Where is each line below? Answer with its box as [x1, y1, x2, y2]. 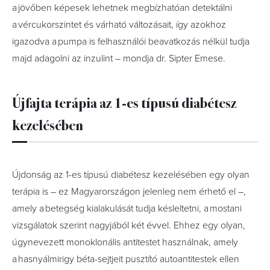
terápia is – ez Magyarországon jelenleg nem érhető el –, [12, 186, 246, 198]
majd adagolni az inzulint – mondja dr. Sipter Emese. [12, 52, 225, 64]
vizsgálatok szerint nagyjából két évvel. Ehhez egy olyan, [12, 219, 245, 231]
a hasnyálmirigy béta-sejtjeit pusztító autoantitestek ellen [12, 253, 239, 265]
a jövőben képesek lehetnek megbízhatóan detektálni [12, 2, 232, 14]
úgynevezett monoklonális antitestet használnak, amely [12, 236, 238, 248]
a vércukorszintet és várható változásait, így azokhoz [12, 19, 226, 31]
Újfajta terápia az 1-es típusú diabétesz [12, 92, 236, 112]
